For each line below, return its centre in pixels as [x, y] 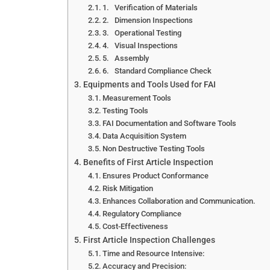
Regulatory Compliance [142, 213]
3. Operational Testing [142, 33]
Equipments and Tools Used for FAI [149, 84]
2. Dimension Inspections [148, 20]
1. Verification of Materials [150, 7]
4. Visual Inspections [140, 45]
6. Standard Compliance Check [157, 71]
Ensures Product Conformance [156, 175]
